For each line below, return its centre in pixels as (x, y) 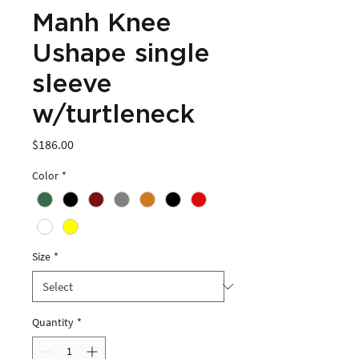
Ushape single (121, 54)
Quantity (53, 323)
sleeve (72, 84)
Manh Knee (102, 23)
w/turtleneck (113, 115)
